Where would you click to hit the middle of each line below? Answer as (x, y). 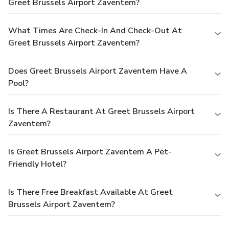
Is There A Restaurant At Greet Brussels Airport (101, 112)
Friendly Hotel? (37, 164)
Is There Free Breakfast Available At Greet (90, 192)
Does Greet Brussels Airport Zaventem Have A (98, 71)
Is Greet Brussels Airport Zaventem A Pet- (90, 152)
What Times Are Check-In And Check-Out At (95, 31)
